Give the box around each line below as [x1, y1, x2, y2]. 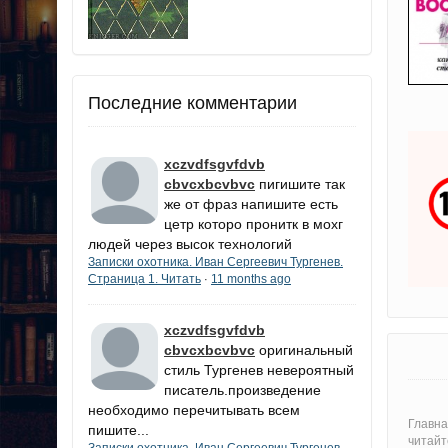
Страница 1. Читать [88, 271, 201, 286]
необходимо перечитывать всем [88, 401, 300, 418]
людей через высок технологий [88, 235, 292, 252]
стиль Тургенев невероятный [164, 361, 354, 378]
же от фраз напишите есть [164, 195, 338, 212]
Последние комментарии [88, 92, 297, 113]
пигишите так [259, 175, 345, 192]
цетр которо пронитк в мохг [164, 215, 343, 232]
